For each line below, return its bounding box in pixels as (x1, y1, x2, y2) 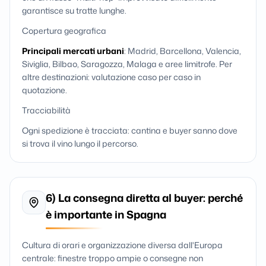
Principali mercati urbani (22, 45, 124, 56)
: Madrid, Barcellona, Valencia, (124, 45, 241, 56)
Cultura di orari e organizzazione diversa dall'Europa (22, 239, 223, 251)
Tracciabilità (22, 104, 71, 116)
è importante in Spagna (46, 207, 166, 222)
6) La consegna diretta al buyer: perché (46, 190, 243, 205)
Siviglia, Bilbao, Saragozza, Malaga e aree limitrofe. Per (22, 58, 232, 69)
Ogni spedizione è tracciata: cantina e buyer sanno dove (22, 125, 237, 136)
